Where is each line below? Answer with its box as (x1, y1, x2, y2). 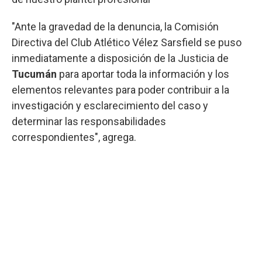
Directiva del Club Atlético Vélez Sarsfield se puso (12, 36, 242, 49)
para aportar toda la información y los (59, 67, 229, 80)
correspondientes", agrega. (12, 130, 136, 143)
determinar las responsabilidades (12, 115, 166, 127)
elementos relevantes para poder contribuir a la (12, 83, 229, 96)
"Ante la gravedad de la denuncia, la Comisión (12, 20, 219, 33)
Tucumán (12, 67, 59, 80)
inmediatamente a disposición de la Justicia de (12, 51, 229, 64)
